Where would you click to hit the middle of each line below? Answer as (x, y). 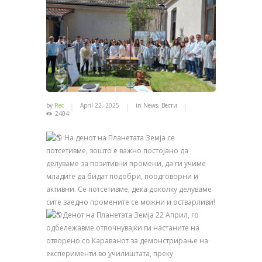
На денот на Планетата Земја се (119, 138)
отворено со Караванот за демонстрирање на (127, 241)
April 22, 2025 (99, 106)
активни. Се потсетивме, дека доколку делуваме (129, 189)
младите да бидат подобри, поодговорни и (122, 177)
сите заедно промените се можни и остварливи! (131, 202)
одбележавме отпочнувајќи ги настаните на (123, 228)
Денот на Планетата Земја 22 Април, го (131, 215)
